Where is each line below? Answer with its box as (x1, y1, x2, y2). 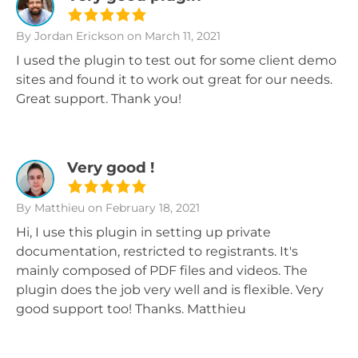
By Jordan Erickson (16, 29, 124, 43)
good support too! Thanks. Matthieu (16, 301, 246, 316)
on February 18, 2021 (85, 201, 200, 215)
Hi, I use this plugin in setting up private (16, 225, 271, 240)
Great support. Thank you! (16, 91, 181, 106)
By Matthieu (16, 201, 85, 215)
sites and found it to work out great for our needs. (16, 72, 332, 87)
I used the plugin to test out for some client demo (16, 53, 336, 68)
